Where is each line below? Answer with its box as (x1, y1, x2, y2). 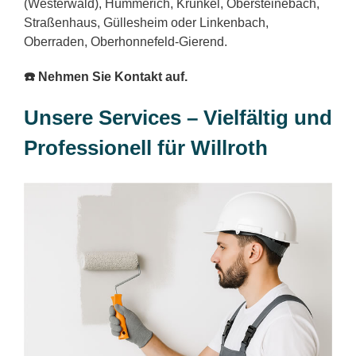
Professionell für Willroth (24, 136, 268, 159)
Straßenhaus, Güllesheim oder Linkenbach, (24, 15, 269, 29)
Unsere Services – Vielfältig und (24, 106, 332, 129)
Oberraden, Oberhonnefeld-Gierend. (24, 34, 227, 48)
